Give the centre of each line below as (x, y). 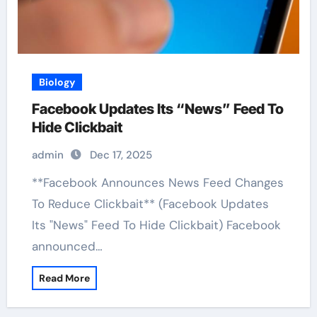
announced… (67, 246)
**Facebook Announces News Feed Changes (40, 183)
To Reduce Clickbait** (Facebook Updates (150, 204)
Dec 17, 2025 (121, 155)
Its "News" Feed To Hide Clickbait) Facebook (156, 225)
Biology (57, 82)
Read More (64, 278)
